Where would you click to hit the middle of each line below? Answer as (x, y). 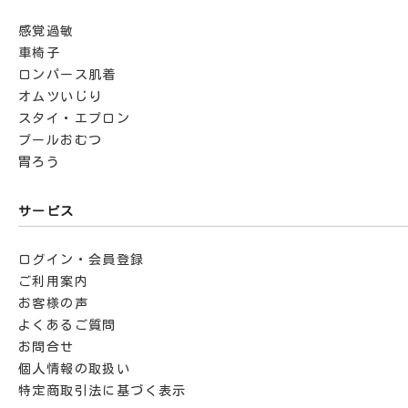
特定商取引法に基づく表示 (102, 390)
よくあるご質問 (67, 325)
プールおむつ (61, 140)
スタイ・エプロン (75, 118)
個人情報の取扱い (75, 368)
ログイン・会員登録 (82, 259)
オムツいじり (61, 96)
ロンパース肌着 (67, 74)
